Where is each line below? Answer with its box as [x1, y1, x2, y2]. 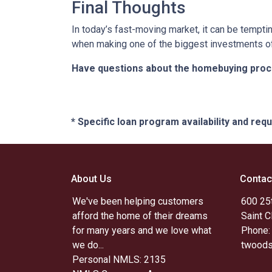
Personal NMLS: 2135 [72, 254, 166, 265]
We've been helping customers [72, 195, 203, 207]
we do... [72, 239, 104, 251]
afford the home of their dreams [72, 210, 208, 222]
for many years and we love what [72, 225, 211, 236]
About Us [71, 173, 112, 185]
